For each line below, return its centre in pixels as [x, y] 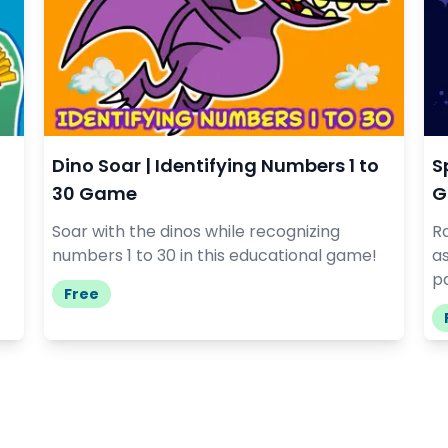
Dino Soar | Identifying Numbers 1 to [215, 165]
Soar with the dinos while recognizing [196, 231]
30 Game [94, 193]
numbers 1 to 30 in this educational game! [214, 255]
